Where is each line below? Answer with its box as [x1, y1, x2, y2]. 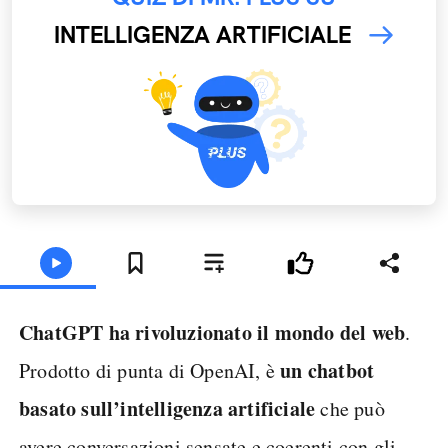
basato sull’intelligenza [19, 394, 228, 423]
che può [315, 395, 385, 422]
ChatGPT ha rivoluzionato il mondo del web [19, 318, 406, 347]
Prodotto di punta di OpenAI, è [19, 357, 281, 384]
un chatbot [280, 356, 375, 385]
